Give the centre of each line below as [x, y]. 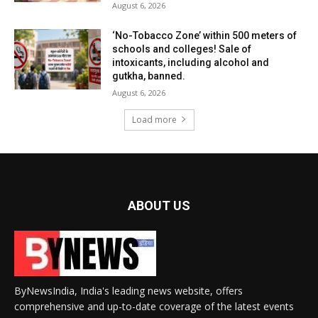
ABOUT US [159, 205]
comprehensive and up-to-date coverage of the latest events [154, 306]
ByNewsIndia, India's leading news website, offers [128, 290]
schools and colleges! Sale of [182, 49]
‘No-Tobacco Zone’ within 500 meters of [205, 35]
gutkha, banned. [149, 76]
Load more [154, 119]
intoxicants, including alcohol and [191, 62]
